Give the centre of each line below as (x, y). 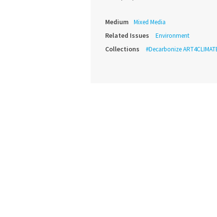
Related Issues (127, 36)
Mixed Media (150, 22)
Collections (122, 49)
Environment (172, 36)
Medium (117, 22)
